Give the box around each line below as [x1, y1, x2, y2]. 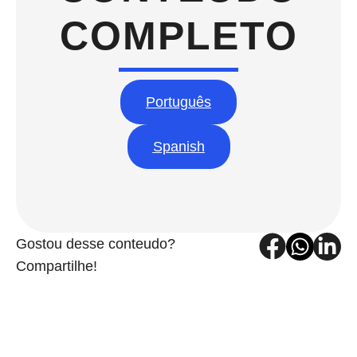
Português [146, 93, 211, 110]
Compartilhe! [16, 257, 97, 274]
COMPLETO [59, 13, 298, 58]
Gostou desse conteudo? [16, 235, 175, 252]
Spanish [152, 138, 205, 155]
